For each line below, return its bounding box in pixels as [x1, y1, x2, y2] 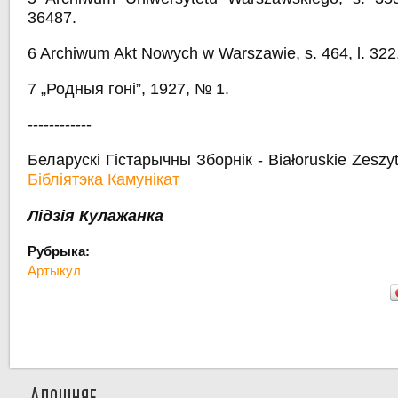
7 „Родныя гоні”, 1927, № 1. [28, 80, 230, 99]
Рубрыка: [28, 243, 94, 259]
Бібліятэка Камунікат [28, 171, 180, 189]
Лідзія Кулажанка [28, 207, 164, 226]
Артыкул [28, 263, 82, 279]
